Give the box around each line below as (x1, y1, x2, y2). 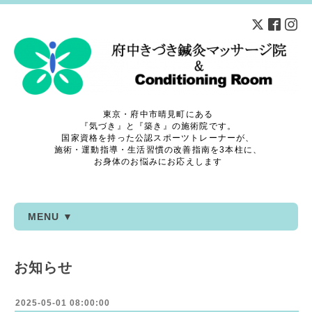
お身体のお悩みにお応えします (93, 156, 223, 166)
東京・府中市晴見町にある (102, 109, 214, 119)
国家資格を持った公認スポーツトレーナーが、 (61, 132, 255, 143)
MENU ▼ (28, 210, 73, 222)
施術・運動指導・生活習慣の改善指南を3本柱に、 (54, 144, 263, 155)
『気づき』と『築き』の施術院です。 (79, 120, 237, 131)
